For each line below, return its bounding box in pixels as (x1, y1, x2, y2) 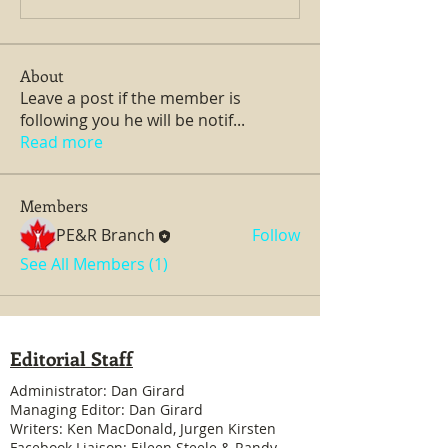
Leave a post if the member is (20, 87, 241, 110)
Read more (20, 131, 103, 154)
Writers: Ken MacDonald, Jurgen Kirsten (10, 419, 276, 439)
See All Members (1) (20, 253, 168, 276)
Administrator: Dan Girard (10, 381, 185, 401)
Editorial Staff (10, 346, 133, 372)
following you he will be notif (20, 109, 233, 132)
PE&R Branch (56, 224, 155, 247)
